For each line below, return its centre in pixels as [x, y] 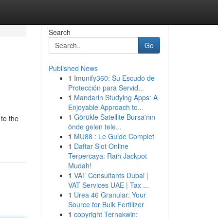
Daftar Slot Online [101, 146]
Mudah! [80, 165]
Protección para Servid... [106, 88]
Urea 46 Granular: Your [110, 195]
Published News [73, 68]
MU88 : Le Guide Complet [114, 136]
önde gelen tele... [95, 127]
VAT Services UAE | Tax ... [108, 185]
